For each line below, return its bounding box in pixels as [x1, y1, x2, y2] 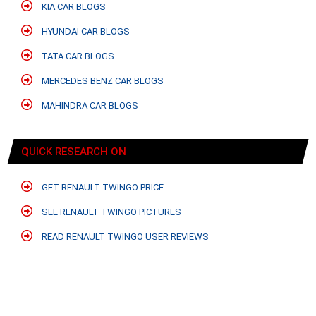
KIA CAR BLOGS [39, 1, 106, 13]
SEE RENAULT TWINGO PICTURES [39, 207, 181, 218]
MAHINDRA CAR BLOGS [39, 100, 138, 111]
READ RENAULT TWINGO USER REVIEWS [39, 231, 209, 243]
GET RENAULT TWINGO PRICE [39, 182, 164, 193]
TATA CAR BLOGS [39, 51, 114, 62]
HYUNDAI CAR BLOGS [39, 26, 130, 37]
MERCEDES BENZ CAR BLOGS [39, 75, 164, 87]
